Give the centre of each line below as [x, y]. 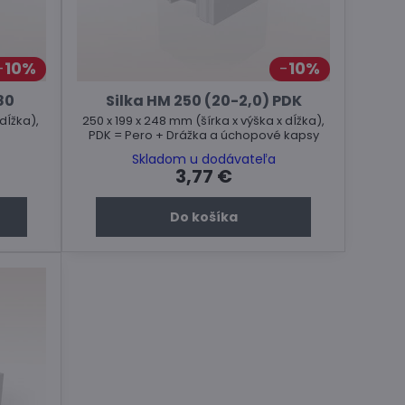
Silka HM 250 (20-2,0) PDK [203, 100]
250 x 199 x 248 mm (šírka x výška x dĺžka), [204, 120]
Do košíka [203, 217]
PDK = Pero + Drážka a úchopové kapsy [203, 135]
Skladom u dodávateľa [203, 159]
